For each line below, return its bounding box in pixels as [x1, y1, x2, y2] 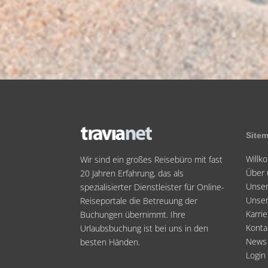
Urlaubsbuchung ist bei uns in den [80, 222, 209, 234]
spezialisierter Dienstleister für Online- [80, 181, 225, 193]
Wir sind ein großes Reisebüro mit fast [80, 153, 223, 165]
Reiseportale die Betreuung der [80, 194, 198, 206]
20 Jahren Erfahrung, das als [80, 167, 184, 179]
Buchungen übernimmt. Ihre [80, 208, 186, 220]
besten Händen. [80, 236, 141, 248]
